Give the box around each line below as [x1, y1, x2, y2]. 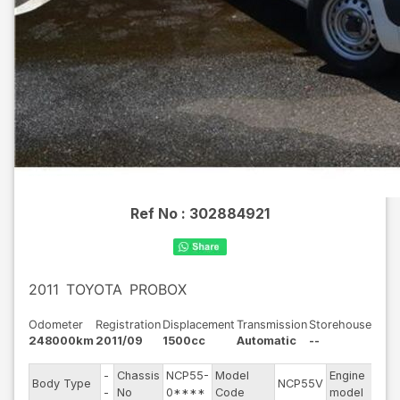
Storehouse [309, 318, 371, 331]
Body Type [32, 377, 91, 390]
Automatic [237, 334, 296, 347]
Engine [329, 369, 365, 382]
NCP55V [278, 377, 323, 390]
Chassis [117, 369, 160, 382]
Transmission [237, 318, 307, 331]
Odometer [29, 318, 83, 331]
